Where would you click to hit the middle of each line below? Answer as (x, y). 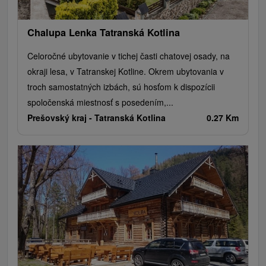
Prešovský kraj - (61, 118)
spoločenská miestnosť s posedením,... (100, 102)
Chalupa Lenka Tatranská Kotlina (104, 33)
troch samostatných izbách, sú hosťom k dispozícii (121, 87)
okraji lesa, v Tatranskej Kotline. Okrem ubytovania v (126, 72)
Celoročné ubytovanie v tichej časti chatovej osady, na (129, 56)
